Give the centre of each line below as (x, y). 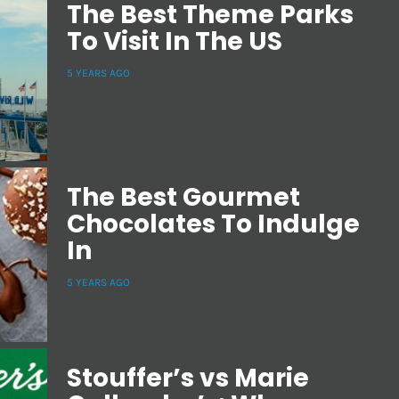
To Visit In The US (175, 42)
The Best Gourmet (183, 197)
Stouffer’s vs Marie (188, 379)
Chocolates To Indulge (213, 224)
